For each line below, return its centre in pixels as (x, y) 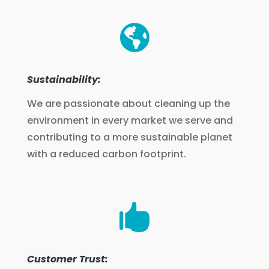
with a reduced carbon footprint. (106, 154)
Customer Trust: (67, 259)
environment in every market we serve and (130, 120)
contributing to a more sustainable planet (129, 137)
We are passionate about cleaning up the (128, 104)
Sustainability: (64, 80)
